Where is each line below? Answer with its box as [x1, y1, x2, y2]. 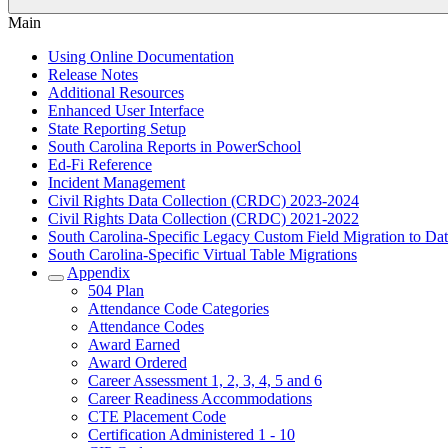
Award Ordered [88, 354, 187, 371]
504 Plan [88, 282, 144, 299]
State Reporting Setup [48, 120, 186, 137]
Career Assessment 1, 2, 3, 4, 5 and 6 [88, 372, 322, 389]
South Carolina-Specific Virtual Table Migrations [48, 246, 357, 263]
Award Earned [88, 336, 180, 353]
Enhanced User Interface [48, 102, 204, 119]
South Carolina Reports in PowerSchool [48, 138, 301, 155]
